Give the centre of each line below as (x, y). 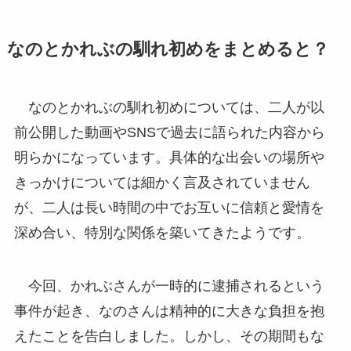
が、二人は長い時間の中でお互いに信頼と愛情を (169, 207)
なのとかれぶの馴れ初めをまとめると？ (168, 49)
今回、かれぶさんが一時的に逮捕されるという (169, 286)
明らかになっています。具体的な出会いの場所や (169, 157)
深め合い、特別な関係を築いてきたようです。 (162, 232)
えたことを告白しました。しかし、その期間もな (169, 336)
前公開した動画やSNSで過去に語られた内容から (169, 132)
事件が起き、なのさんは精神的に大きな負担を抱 (169, 311)
